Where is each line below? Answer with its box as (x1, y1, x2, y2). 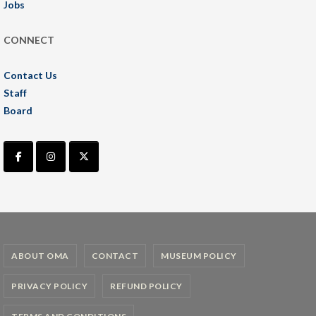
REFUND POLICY (110, 280, 183, 291)
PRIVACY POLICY (11, 280, 87, 291)
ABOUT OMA (11, 250, 69, 261)
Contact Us (4, 69, 57, 82)
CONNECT (4, 34, 54, 47)
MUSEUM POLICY (161, 250, 237, 261)
